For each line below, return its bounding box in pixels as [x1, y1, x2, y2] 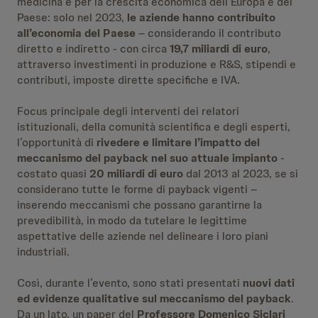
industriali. [17, 244, 70, 259]
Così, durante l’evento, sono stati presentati [17, 275, 243, 290]
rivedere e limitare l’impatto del [97, 135, 260, 150]
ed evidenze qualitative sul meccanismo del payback [17, 291, 291, 306]
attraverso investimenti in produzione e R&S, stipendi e [17, 57, 296, 72]
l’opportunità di [17, 135, 97, 150]
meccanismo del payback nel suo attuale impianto [17, 150, 278, 165]
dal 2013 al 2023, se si [183, 166, 298, 181]
